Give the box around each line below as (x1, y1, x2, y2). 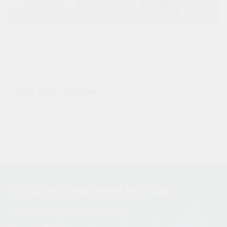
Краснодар (30, 34, 69, 44)
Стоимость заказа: (16, 74, 82, 84)
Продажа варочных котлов (8, 182, 168, 198)
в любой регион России (8, 205, 123, 218)
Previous (45, 123, 77, 132)
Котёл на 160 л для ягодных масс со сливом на (16, 49, 197, 60)
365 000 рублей (16, 85, 99, 98)
